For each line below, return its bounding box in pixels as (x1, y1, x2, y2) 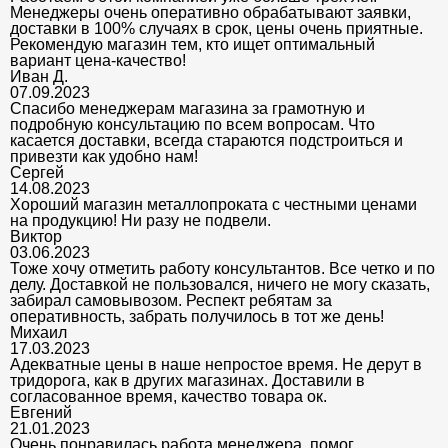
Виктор (10, 227, 62, 245)
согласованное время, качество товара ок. (10, 387, 327, 405)
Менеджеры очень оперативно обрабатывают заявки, (10, 3, 411, 21)
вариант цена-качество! (10, 51, 186, 69)
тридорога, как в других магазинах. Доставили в (10, 371, 365, 389)
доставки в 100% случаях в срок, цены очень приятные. (10, 19, 423, 37)
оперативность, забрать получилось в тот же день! (10, 307, 384, 325)
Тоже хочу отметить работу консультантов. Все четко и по (10, 259, 435, 277)
